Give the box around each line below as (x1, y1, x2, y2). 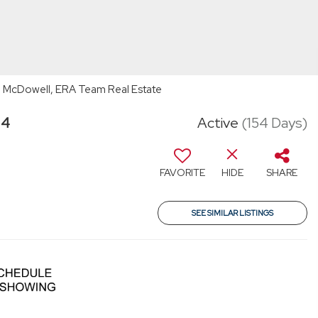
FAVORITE (160, 166, 205, 179)
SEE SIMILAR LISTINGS (192, 208, 273, 218)
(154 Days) (241, 114, 307, 132)
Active (197, 114, 238, 132)
